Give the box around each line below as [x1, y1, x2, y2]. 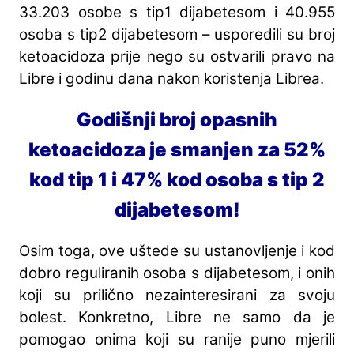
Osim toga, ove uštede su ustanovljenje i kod [19, 241, 335, 260]
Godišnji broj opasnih [77, 107, 277, 131]
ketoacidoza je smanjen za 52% [28, 137, 326, 161]
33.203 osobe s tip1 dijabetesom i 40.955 [19, 2, 335, 21]
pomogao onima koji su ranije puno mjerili [19, 330, 335, 348]
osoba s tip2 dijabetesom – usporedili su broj [19, 24, 335, 43]
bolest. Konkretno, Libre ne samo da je [19, 307, 335, 326]
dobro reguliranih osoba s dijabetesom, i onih [19, 263, 335, 282]
